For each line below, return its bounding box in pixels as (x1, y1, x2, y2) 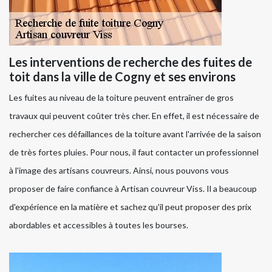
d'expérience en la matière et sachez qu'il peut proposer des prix (9, 202, 251, 212)
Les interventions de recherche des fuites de (9, 55, 252, 70)
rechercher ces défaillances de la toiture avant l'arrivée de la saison (9, 129, 261, 140)
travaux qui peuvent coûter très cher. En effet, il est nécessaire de (9, 110, 259, 121)
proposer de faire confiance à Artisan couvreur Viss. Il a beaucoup (9, 183, 257, 194)
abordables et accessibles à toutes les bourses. (9, 220, 188, 231)
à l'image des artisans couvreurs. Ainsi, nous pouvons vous (9, 165, 229, 176)
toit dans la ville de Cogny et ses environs (9, 69, 236, 84)
